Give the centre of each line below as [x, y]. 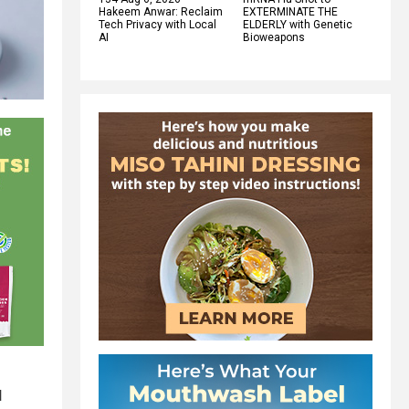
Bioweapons [274, 37]
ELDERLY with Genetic [298, 24]
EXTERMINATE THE [290, 11]
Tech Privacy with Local [157, 24]
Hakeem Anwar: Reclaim [161, 11]
